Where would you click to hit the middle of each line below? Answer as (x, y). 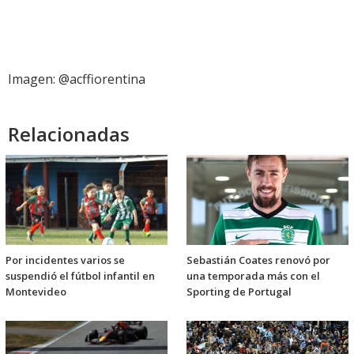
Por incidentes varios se (65, 260)
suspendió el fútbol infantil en (80, 275)
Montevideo (36, 291)
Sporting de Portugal (239, 291)
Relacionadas (69, 134)
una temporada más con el (253, 275)
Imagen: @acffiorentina (77, 79)
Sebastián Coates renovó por (258, 260)
